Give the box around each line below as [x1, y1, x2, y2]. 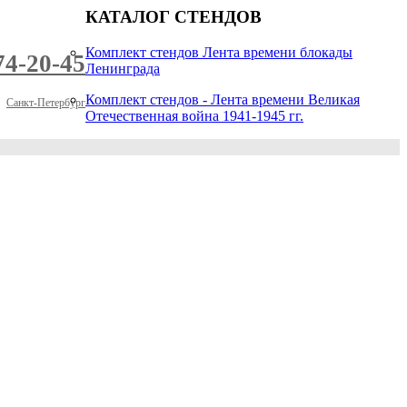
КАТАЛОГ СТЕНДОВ [85, 7, 262, 26]
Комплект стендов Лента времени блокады [85, 44, 352, 60]
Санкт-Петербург [6, 96, 85, 109]
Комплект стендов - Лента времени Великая [85, 91, 360, 107]
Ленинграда [85, 60, 160, 76]
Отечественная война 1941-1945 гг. [85, 107, 303, 124]
